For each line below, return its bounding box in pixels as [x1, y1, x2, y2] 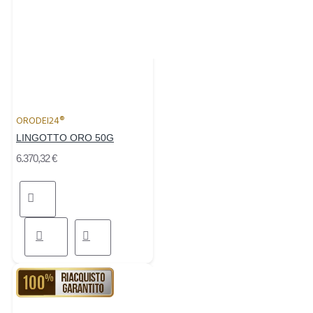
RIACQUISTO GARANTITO [23, 275, 107, 283]
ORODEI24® [16, 114, 64, 129]
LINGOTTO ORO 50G [16, 132, 114, 144]
